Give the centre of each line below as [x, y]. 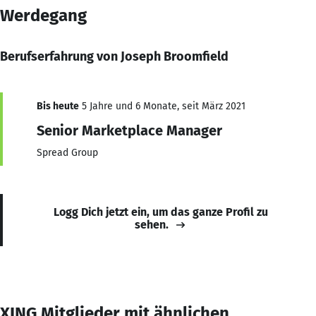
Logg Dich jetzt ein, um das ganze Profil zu [161, 212]
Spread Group [67, 152]
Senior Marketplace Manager [129, 130]
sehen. [152, 224]
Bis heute [58, 106]
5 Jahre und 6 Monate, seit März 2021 [162, 106]
